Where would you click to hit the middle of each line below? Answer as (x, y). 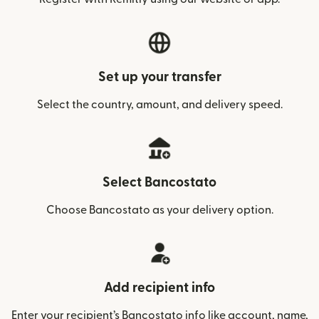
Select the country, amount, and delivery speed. (159, 105)
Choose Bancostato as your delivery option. (159, 210)
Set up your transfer (159, 77)
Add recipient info (159, 288)
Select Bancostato (159, 183)
